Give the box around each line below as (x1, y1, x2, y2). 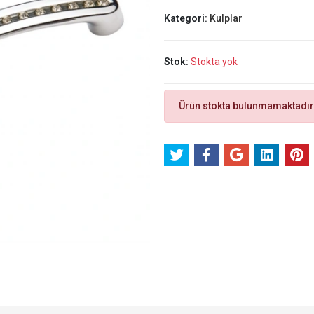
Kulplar (209, 13, 243, 24)
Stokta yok (190, 56, 238, 67)
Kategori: (163, 13, 210, 24)
